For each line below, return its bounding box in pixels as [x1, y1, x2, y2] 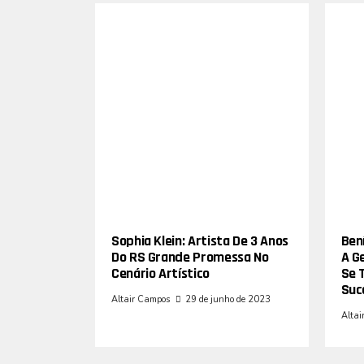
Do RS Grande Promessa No [111, 247, 269, 266]
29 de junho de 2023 [185, 292, 271, 305]
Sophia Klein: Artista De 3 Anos [111, 231, 288, 250]
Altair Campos [111, 292, 170, 305]
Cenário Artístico [111, 263, 210, 283]
